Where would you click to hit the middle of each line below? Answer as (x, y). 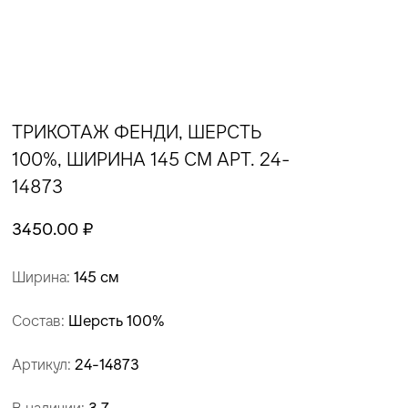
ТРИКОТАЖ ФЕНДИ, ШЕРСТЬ (137, 132)
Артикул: (43, 365)
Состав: (40, 321)
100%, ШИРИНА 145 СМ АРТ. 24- (151, 159)
